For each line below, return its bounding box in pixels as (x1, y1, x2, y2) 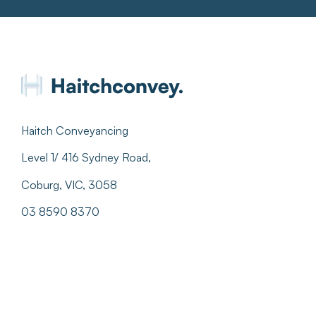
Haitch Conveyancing (21, 123, 128, 138)
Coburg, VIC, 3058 (21, 177, 117, 192)
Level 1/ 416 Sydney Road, (21, 150, 154, 165)
